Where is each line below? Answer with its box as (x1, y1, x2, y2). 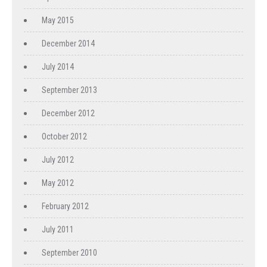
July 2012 (42, 155, 74, 164)
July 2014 (42, 62, 74, 72)
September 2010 (42, 248, 97, 257)
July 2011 (42, 225, 74, 234)
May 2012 (42, 178, 74, 188)
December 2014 (42, 39, 95, 48)
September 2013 (42, 85, 97, 95)
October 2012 (42, 132, 87, 141)
